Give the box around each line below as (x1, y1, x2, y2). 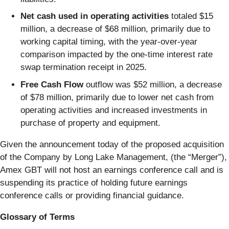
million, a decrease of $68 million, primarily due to (20, 24, 210, 34)
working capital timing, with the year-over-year (20, 37, 197, 47)
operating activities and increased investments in (20, 105, 207, 115)
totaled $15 (169, 11, 213, 21)
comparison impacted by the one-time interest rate (20, 50, 213, 60)
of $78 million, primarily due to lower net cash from (20, 92, 214, 102)
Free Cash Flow (20, 79, 83, 89)
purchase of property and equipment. (20, 118, 161, 128)
